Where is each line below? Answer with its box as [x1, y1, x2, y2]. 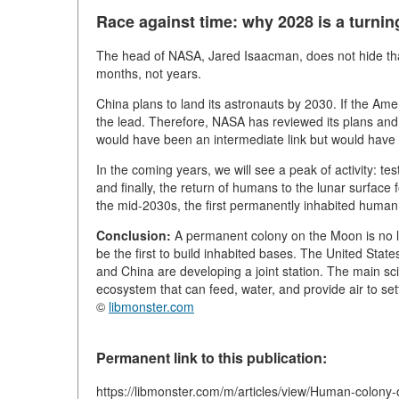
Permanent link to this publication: [96, 346, 327, 368]
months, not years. [96, 63, 201, 82]
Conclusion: [96, 225, 171, 244]
